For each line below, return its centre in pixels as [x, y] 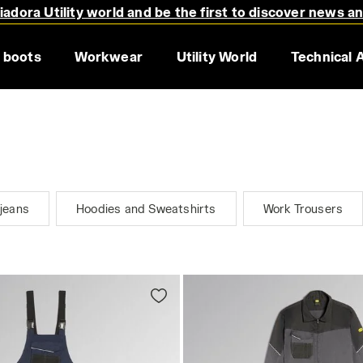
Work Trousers [303, 209]
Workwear [109, 56]
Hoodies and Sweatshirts [146, 209]
